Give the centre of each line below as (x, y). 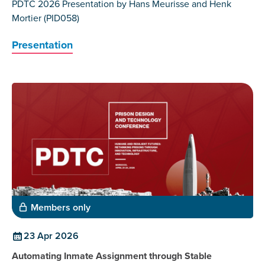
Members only (61, 208)
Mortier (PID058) (46, 18)
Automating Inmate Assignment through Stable (112, 256)
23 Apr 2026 (51, 236)
